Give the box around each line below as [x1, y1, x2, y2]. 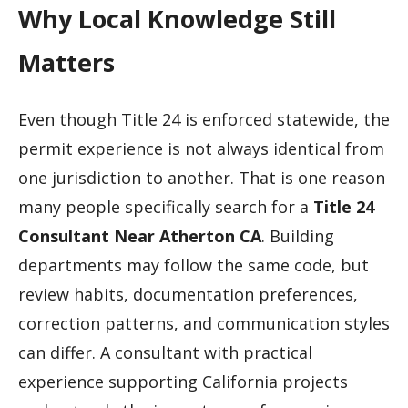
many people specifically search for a [18, 196, 313, 219]
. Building [261, 225, 334, 248]
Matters [18, 45, 115, 79]
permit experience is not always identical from [18, 138, 384, 160]
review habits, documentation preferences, [18, 283, 358, 306]
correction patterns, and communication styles [18, 312, 390, 335]
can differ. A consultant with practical [18, 342, 312, 364]
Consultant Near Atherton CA [18, 225, 261, 248]
